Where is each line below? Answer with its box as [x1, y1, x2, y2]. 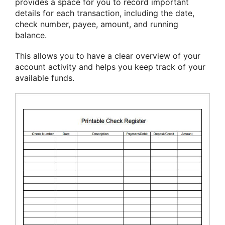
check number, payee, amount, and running [15, 19, 178, 30]
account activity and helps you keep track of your [15, 62, 205, 72]
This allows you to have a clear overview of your [15, 51, 200, 61]
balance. [15, 30, 47, 41]
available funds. [15, 73, 74, 83]
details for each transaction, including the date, [15, 8, 194, 19]
